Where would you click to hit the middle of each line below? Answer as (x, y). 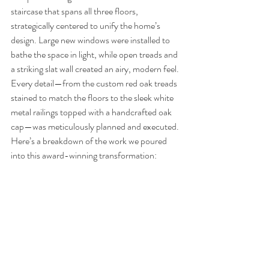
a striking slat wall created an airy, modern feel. (96, 69)
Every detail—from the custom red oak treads (95, 83)
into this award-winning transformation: (84, 155)
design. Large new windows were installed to (91, 40)
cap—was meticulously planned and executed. (95, 126)
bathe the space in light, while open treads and (95, 54)
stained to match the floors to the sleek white (93, 98)
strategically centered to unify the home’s (86, 26)
